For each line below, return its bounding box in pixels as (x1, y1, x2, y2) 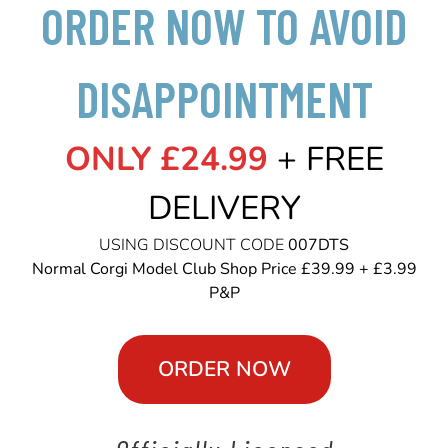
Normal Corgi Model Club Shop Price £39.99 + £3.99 (31, 258, 417, 280)
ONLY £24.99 (64, 137, 268, 182)
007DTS (288, 234, 349, 256)
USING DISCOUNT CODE (99, 234, 288, 256)
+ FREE (267, 137, 384, 182)
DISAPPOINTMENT (75, 69, 373, 128)
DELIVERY (147, 186, 301, 231)
